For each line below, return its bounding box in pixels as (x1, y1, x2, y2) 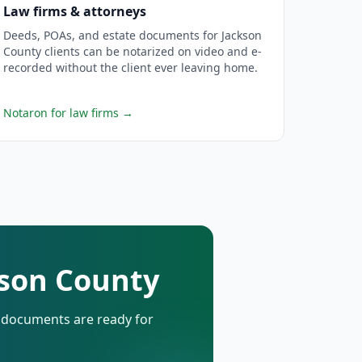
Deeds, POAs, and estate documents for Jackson (2, 27, 262, 43)
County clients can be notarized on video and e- (2, 44, 262, 59)
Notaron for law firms (2, 105, 119, 120)
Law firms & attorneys (2, 2, 146, 20)
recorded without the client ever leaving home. (2, 60, 258, 75)
